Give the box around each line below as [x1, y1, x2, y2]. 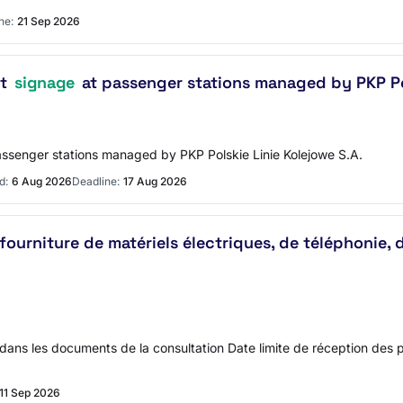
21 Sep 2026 [17, 14, 80, 28]
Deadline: [72, 175, 120, 188]
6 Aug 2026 [12, 175, 72, 188]
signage [14, 72, 75, 93]
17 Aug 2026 [123, 175, 187, 188]
